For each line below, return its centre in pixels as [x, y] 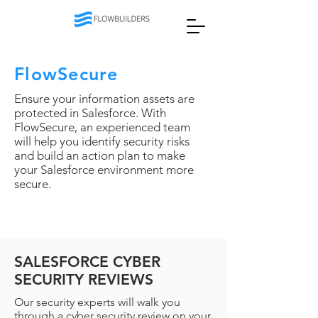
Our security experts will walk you [97, 302]
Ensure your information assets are [104, 99]
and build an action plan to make [100, 155]
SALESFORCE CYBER [87, 262]
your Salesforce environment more [104, 170]
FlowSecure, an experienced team [102, 127]
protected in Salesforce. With [90, 113]
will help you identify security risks [102, 141]
